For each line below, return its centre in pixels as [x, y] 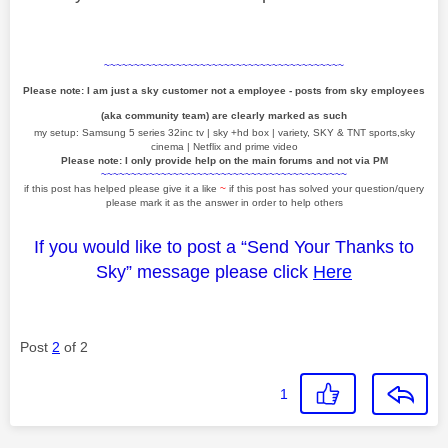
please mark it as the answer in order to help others [224, 202]
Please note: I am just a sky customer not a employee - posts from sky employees [224, 90]
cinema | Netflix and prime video [224, 146]
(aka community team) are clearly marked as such [224, 115]
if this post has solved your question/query [326, 188]
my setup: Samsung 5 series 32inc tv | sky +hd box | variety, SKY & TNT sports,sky [224, 132]
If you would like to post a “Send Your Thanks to [224, 246]
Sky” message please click [202, 271]
